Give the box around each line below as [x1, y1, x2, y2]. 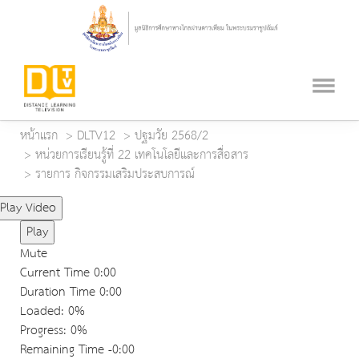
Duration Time [20, 280, 95, 305]
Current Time [20, 261, 94, 285]
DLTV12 [77, 124, 115, 148]
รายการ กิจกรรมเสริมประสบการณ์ [35, 163, 195, 187]
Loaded [20, 300, 61, 324]
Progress [20, 319, 63, 343]
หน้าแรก [20, 124, 58, 148]
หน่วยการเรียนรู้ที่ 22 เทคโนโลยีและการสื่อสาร [35, 143, 248, 167]
